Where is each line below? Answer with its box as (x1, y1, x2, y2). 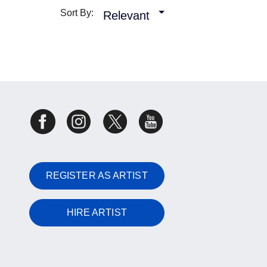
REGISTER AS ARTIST (45, 170, 148, 181)
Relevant (103, 9, 150, 22)
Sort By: (60, 8, 101, 18)
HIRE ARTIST (66, 207, 127, 218)
